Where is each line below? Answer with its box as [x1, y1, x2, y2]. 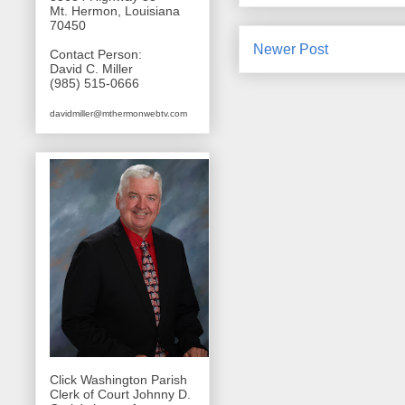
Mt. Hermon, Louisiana [50, 4, 180, 19]
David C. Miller [50, 61, 133, 77]
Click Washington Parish [50, 372, 187, 387]
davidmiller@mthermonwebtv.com [50, 108, 187, 119]
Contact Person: [50, 47, 142, 62]
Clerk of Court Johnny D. [50, 386, 191, 401]
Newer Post [253, 42, 328, 58]
